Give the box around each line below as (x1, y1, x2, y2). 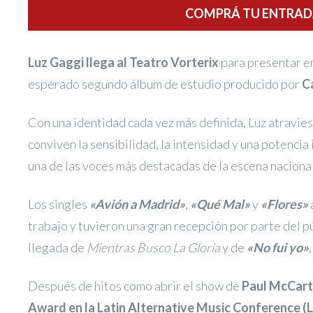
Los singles (28, 196, 89, 212)
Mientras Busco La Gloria (87, 240, 220, 255)
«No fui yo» (247, 240, 309, 255)
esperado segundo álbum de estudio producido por (28, 76, 302, 92)
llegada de (28, 240, 87, 255)
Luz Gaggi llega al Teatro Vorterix (28, 54, 219, 70)
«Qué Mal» (190, 196, 250, 212)
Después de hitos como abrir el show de (28, 278, 242, 293)
